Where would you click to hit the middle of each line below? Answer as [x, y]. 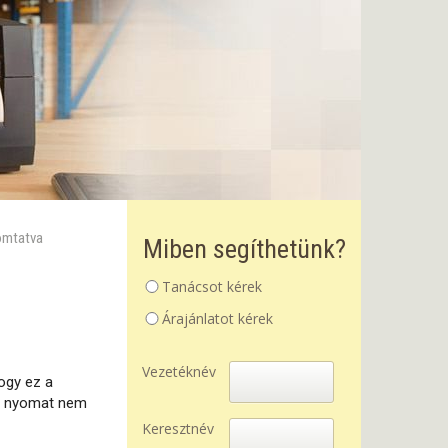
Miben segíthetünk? [244, 249]
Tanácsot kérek [212, 286]
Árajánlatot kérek [217, 318]
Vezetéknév [179, 371]
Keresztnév [178, 428]
